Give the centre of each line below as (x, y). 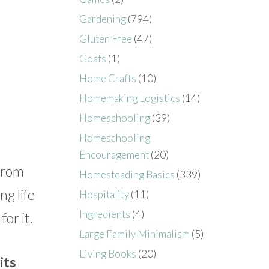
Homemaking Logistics (130, 98)
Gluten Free (106, 38)
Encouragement (114, 154)
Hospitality (104, 194)
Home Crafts (108, 78)
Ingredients (105, 214)
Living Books (108, 253)
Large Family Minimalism (135, 234)
